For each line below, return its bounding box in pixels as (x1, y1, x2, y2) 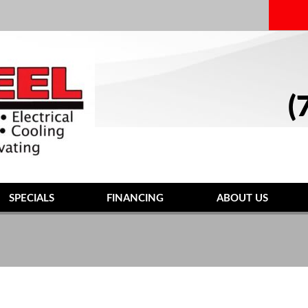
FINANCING (107, 193, 164, 203)
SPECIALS (8, 193, 54, 203)
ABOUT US (217, 193, 269, 203)
